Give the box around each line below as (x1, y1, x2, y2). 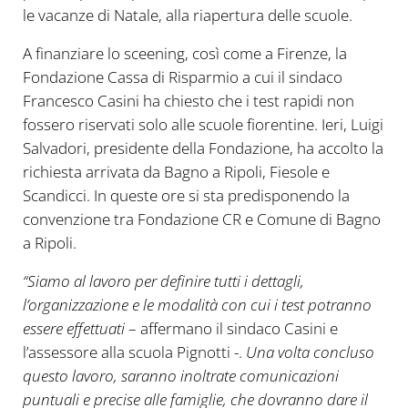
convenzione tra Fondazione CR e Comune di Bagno (22, 209, 381, 230)
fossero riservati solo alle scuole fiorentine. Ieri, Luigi (22, 114, 383, 136)
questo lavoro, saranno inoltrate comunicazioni (22, 365, 339, 387)
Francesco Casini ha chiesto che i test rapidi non (22, 90, 354, 112)
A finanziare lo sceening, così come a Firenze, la (22, 43, 347, 65)
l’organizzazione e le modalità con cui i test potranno (22, 294, 372, 316)
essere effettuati (22, 318, 128, 340)
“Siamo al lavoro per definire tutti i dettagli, (22, 270, 304, 292)
